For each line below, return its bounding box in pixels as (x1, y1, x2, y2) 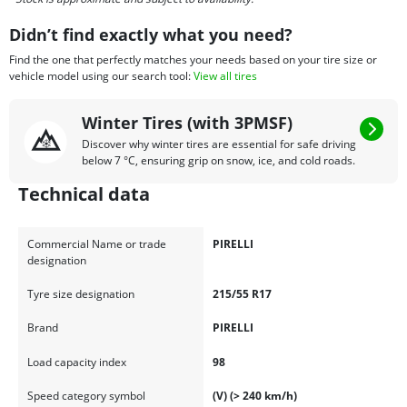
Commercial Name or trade (26, 236, 166, 253)
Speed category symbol (26, 387, 145, 403)
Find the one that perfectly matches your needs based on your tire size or (9, 52, 377, 68)
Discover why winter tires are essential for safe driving (82, 136, 356, 153)
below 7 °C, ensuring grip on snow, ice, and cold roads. (82, 153, 355, 169)
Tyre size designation (26, 286, 134, 303)
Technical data (18, 182, 150, 207)
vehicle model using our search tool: (9, 68, 194, 84)
